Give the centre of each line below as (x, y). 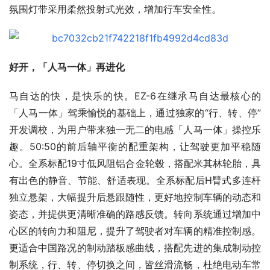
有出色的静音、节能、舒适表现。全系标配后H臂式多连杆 (135, 181)
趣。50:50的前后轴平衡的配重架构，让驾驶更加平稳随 (135, 147)
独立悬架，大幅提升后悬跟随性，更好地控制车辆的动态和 (135, 197)
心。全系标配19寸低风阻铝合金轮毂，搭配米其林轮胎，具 (135, 164)
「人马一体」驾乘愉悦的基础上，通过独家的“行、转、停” (135, 113)
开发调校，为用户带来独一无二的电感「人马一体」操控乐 (135, 130)
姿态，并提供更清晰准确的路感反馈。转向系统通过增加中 (135, 214)
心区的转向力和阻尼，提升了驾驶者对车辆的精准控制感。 (135, 231)
